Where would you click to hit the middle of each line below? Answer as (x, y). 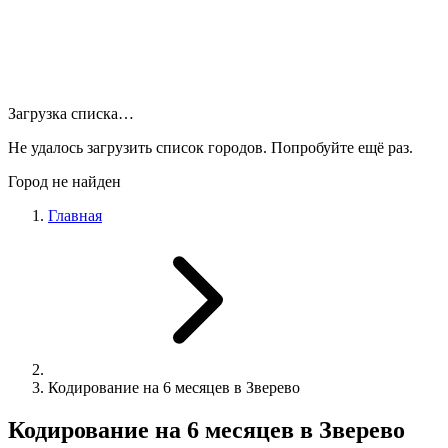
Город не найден (64, 181)
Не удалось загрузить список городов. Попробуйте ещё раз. (210, 147)
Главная (75, 215)
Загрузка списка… (71, 113)
